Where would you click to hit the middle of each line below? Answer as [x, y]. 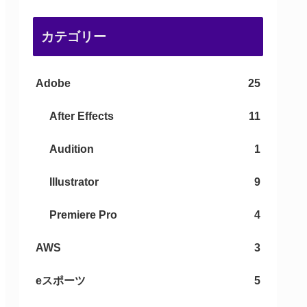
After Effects [82, 116]
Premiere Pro [83, 215]
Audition [72, 149]
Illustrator [74, 182]
